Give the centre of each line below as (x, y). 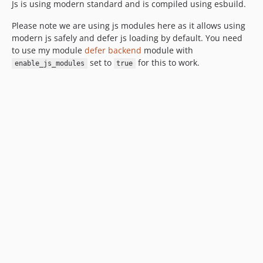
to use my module (48, 50)
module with (167, 50)
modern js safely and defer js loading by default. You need (127, 38)
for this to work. (168, 63)
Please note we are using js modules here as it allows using (129, 26)
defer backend (113, 50)
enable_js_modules (49, 63)
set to (100, 63)
